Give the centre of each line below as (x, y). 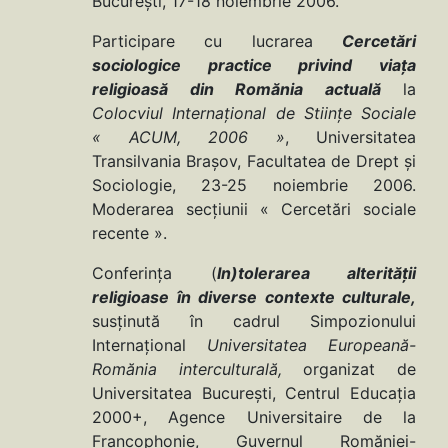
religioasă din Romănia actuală (236, 89)
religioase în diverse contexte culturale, (254, 297)
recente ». (129, 233)
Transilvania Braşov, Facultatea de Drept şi (254, 161)
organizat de (349, 369)
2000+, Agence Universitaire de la (254, 417)
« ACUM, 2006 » (188, 137)
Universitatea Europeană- (311, 345)
